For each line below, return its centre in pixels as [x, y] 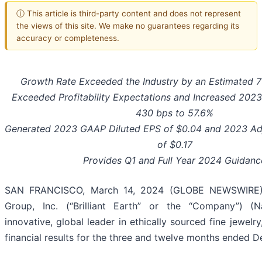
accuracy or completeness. [68, 38]
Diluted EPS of [142, 129]
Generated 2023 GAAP [57, 129]
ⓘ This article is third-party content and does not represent [129, 13]
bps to [170, 113]
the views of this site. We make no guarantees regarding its [128, 25]
